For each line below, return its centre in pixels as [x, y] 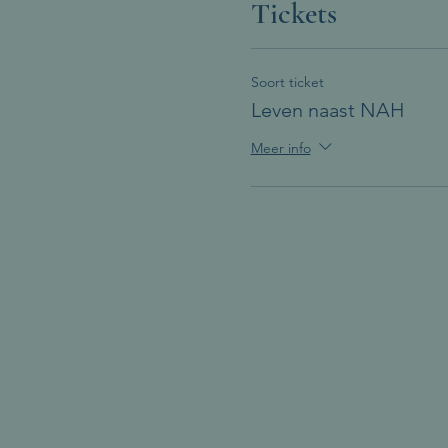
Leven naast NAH [327, 110]
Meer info [280, 147]
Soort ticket [287, 82]
